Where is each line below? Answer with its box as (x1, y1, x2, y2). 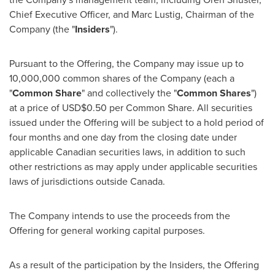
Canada (130, 174, 163, 188)
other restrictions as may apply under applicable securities (9, 160, 257, 174)
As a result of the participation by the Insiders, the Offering (9, 258, 259, 272)
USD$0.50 (62, 101, 107, 115)
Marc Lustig (131, 7, 180, 21)
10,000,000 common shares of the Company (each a (9, 71, 234, 85)
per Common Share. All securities (107, 101, 252, 115)
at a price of (9, 101, 62, 115)
